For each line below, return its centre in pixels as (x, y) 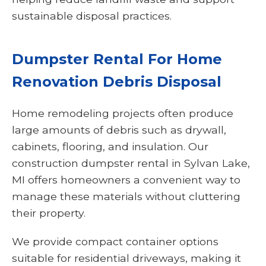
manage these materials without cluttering (126, 197)
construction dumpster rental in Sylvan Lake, (131, 163)
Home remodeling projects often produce (123, 113)
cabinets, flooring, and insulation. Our (110, 147)
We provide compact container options (115, 242)
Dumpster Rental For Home (117, 59)
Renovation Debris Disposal (117, 82)
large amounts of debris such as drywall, (119, 130)
